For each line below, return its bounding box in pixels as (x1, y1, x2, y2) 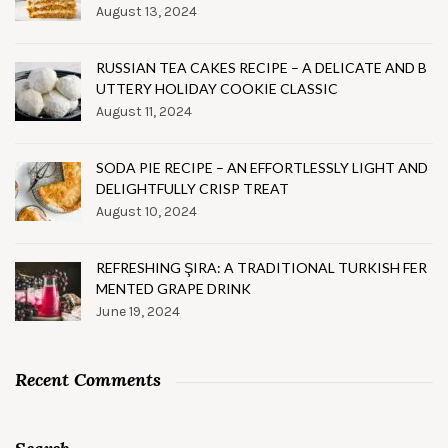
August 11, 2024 (96, 102, 192, 120)
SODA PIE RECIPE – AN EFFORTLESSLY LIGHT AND (96, 158, 428, 176)
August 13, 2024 (96, 2, 197, 20)
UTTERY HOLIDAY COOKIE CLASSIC (96, 79, 338, 97)
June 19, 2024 (96, 302, 180, 320)
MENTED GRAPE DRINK (96, 279, 251, 297)
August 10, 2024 (96, 202, 197, 220)
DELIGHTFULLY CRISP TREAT (96, 179, 289, 197)
